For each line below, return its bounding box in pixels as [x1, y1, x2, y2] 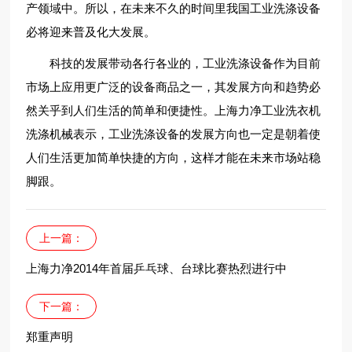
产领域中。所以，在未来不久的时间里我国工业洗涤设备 [26, 2, 321, 15]
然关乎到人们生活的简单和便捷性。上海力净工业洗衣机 [26, 104, 321, 117]
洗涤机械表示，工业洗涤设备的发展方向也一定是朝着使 [26, 127, 321, 141]
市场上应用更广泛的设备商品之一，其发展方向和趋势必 [26, 80, 321, 93]
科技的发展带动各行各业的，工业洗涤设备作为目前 [26, 57, 321, 70]
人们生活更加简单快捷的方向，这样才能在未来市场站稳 [26, 151, 321, 164]
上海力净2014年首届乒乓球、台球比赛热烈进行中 [26, 262, 288, 275]
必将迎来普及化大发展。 [26, 25, 156, 38]
